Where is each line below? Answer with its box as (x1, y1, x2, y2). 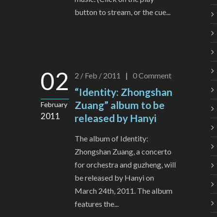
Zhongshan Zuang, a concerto (75, 147, 171, 156)
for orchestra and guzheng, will (75, 160, 176, 170)
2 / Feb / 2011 (75, 71, 121, 80)
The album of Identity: (75, 134, 148, 143)
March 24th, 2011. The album (75, 186, 172, 196)
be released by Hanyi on (75, 173, 154, 183)
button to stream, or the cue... (75, 7, 170, 17)
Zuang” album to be (75, 99, 165, 111)
